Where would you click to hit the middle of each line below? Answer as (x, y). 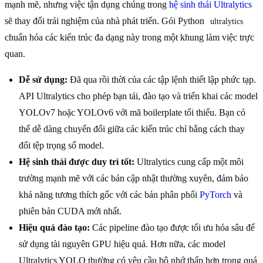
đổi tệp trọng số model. (61, 146)
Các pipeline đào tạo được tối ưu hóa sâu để (172, 228)
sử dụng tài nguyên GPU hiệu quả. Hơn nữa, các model (122, 244)
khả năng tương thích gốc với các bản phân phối (109, 195)
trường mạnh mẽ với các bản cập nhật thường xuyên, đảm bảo (134, 178)
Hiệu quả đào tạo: (54, 228)
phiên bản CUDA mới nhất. (70, 211)
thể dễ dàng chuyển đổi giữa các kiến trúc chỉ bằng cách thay (132, 129)
